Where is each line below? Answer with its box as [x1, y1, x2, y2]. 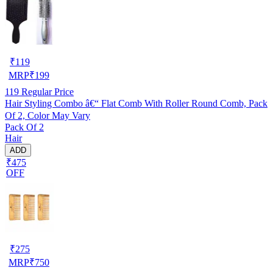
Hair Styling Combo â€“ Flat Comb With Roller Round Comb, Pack [5, 97, 268, 108]
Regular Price [19, 86, 74, 97]
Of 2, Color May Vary [5, 110, 90, 121]
